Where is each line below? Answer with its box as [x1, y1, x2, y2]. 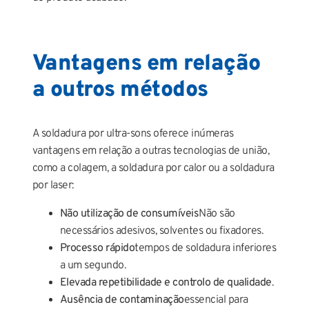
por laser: [32, 178, 74, 192]
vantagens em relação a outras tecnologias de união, [32, 143, 270, 158]
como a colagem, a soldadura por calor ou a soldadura [32, 161, 275, 175]
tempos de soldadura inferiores [134, 241, 277, 255]
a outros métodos [32, 76, 208, 104]
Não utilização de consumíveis [59, 206, 199, 221]
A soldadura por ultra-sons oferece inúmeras [32, 126, 234, 141]
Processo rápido [59, 241, 135, 255]
